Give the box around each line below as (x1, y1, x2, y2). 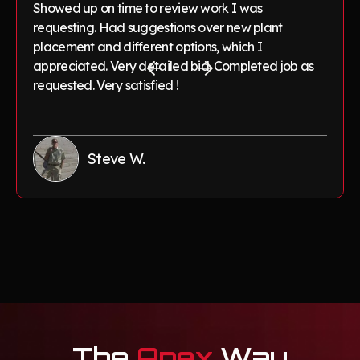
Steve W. (87, 149, 146, 168)
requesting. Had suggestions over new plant (33, 18, 283, 35)
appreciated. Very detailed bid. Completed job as (33, 57, 314, 74)
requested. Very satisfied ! (33, 76, 179, 93)
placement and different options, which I (33, 38, 263, 55)
